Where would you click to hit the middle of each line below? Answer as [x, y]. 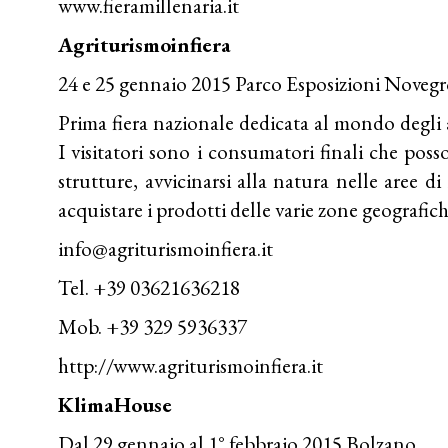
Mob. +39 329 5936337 [153, 326]
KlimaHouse [115, 404]
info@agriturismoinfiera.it [166, 248]
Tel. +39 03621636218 [149, 287]
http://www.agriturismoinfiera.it [191, 365]
